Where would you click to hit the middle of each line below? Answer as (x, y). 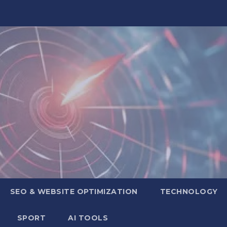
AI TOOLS (88, 218)
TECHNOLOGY (189, 191)
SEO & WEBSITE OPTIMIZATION (74, 191)
